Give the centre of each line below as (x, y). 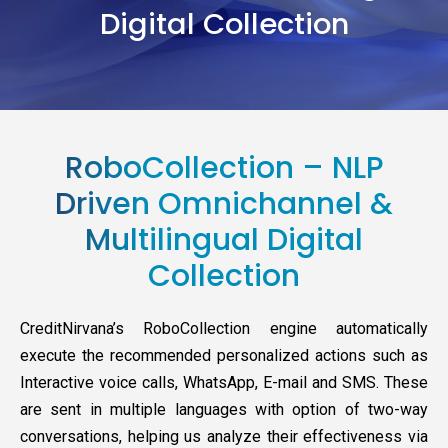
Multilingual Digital (224, 240)
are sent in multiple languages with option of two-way (224, 410)
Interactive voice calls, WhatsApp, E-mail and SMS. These (224, 383)
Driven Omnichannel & (224, 204)
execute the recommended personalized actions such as (224, 356)
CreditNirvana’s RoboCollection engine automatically (224, 329)
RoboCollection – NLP (224, 168)
